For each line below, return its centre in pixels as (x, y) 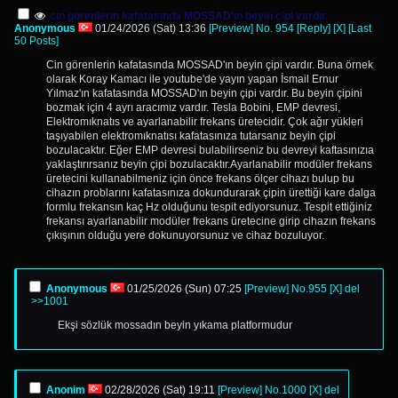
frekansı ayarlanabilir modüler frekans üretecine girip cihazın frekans (211, 221)
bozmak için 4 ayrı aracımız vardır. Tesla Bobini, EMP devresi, (193, 107)
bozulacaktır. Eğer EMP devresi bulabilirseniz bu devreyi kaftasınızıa (210, 150)
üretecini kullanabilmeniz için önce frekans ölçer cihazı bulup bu (200, 179)
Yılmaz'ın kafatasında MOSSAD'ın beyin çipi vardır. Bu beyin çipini (204, 93)
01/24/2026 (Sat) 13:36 (151, 28)
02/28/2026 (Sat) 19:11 (160, 390)
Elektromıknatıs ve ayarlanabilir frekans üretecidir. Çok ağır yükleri (205, 122)
